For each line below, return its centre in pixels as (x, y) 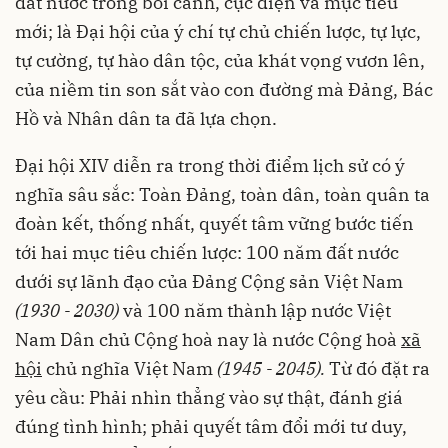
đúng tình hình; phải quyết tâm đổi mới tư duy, (211, 427)
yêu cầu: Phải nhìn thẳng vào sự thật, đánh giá (209, 398)
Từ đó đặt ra (377, 369)
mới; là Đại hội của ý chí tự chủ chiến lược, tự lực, (218, 32)
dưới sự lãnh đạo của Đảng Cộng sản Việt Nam (209, 282)
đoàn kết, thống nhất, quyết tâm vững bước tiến (214, 224)
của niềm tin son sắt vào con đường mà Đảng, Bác (224, 90)
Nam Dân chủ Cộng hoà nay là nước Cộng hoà (208, 340)
